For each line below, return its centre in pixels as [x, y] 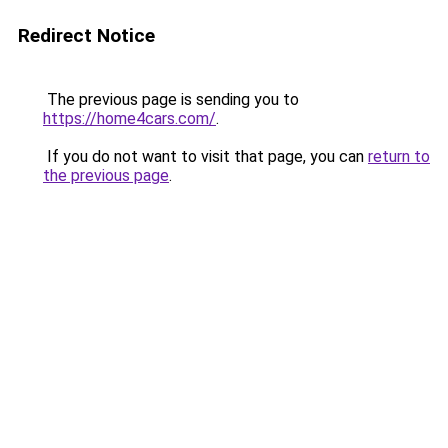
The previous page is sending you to [171, 99]
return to [399, 156]
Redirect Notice [86, 35]
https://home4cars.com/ [129, 118]
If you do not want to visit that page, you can [205, 156]
